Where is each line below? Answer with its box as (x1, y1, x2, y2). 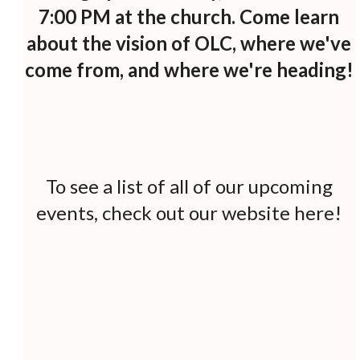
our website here (189, 200, 334, 224)
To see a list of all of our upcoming (45, 174, 333, 198)
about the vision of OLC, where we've (27, 31, 351, 55)
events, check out (36, 200, 189, 224)
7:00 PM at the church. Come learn (39, 4, 339, 28)
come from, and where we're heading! (24, 57, 354, 81)
